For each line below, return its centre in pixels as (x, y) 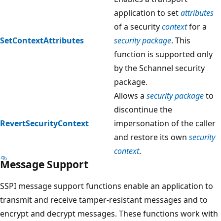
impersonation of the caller (165, 123)
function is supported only (163, 54)
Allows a (130, 95)
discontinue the (143, 109)
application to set (147, 13)
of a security (138, 26)
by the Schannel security (159, 68)
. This (181, 40)
